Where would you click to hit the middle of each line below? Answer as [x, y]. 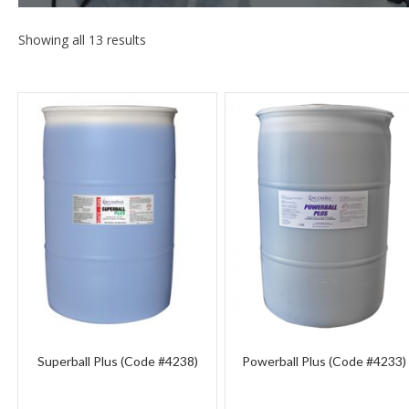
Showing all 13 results [82, 40]
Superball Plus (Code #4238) [117, 361]
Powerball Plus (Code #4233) [325, 361]
